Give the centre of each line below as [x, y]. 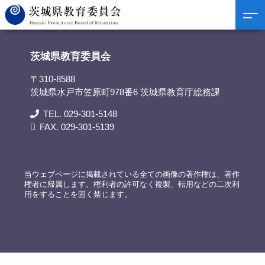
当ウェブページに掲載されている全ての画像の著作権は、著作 [132, 174]
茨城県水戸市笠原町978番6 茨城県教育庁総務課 [125, 92]
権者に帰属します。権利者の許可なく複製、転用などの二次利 [132, 184]
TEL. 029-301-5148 [80, 114]
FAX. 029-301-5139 [77, 127]
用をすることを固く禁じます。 [78, 194]
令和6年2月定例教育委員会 [136, 13]
